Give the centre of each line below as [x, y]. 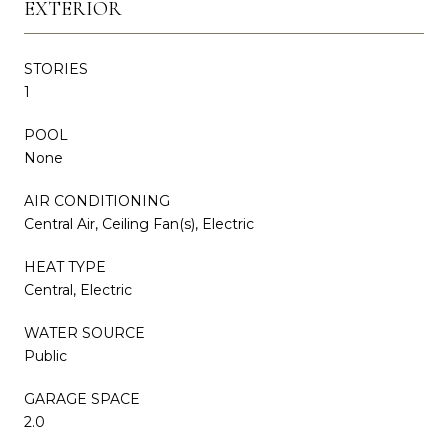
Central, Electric [78, 289]
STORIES [56, 68]
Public [45, 355]
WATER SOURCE [84, 332]
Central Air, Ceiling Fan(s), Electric [139, 223]
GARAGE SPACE [82, 398]
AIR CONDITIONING [97, 200]
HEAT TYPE [65, 266]
